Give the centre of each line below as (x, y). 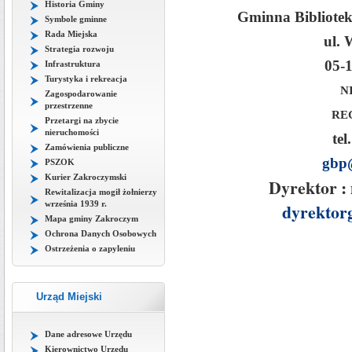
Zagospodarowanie (81, 93)
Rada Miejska (71, 33)
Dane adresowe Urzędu (88, 334)
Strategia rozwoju (79, 48)
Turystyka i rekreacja (86, 78)
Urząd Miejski (69, 297)
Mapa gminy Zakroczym (92, 218)
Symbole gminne (76, 18)
